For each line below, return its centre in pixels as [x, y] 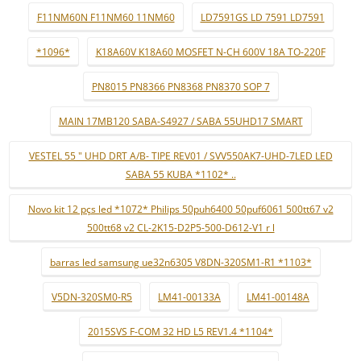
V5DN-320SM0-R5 [92, 297]
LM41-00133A [189, 297]
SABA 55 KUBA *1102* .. [180, 174]
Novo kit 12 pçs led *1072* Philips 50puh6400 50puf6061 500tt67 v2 [180, 209]
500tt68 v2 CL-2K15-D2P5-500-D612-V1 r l [180, 228]
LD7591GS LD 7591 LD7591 [262, 17]
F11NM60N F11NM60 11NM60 [106, 17]
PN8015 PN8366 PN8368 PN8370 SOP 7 [180, 87]
